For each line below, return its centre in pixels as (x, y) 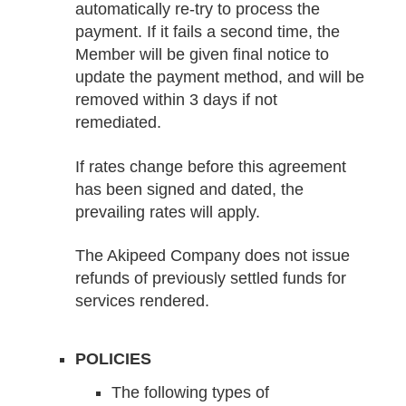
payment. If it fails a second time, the (207, 32)
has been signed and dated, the (189, 189)
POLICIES (113, 358)
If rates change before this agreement (210, 166)
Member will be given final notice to (202, 55)
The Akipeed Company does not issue (212, 256)
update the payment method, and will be (219, 77)
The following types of (190, 392)
